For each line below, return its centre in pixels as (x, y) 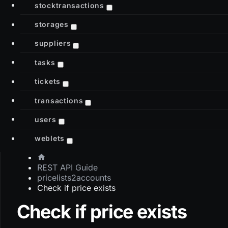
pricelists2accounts (74, 177)
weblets (50, 138)
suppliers (53, 43)
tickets (48, 81)
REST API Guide (67, 167)
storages (52, 24)
